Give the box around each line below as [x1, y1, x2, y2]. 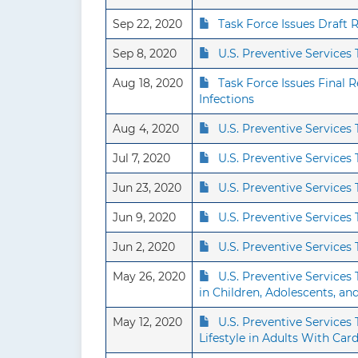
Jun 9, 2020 [113, 210, 176, 225]
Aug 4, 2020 [113, 121, 179, 136]
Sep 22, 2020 [113, 17, 182, 31]
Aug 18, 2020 [113, 76, 183, 90]
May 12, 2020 [113, 315, 182, 329]
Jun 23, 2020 [113, 181, 181, 195]
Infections [199, 92, 254, 106]
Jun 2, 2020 [113, 240, 175, 254]
